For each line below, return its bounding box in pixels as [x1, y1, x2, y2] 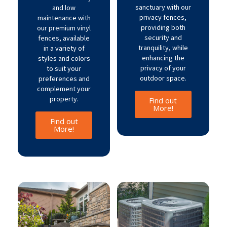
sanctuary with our [135, 3, 191, 12]
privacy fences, [139, 13, 187, 22]
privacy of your [140, 63, 186, 72]
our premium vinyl [37, 23, 91, 32]
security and [144, 33, 182, 42]
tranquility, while [138, 43, 188, 52]
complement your [37, 84, 91, 93]
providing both [140, 23, 185, 32]
